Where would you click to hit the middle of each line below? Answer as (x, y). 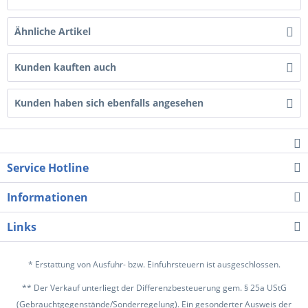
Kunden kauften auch (65, 67)
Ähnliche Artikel (53, 31)
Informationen (47, 197)
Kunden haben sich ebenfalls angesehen (109, 103)
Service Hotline (48, 168)
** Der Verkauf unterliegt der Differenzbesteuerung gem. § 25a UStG (154, 288)
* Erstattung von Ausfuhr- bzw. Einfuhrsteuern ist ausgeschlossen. (154, 265)
